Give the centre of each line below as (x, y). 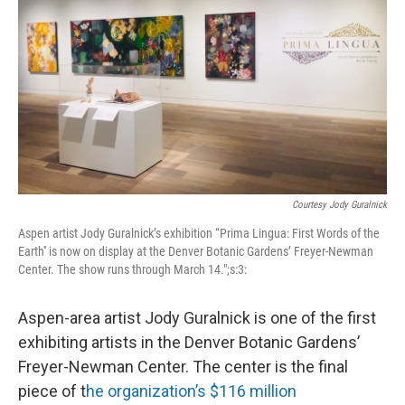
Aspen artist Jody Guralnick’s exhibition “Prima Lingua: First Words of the (199, 233)
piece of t (52, 391)
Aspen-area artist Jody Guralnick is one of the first (197, 318)
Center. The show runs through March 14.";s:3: (132, 269)
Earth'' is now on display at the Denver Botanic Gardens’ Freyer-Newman (196, 251)
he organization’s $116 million (191, 391)
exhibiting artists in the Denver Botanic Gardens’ (189, 342)
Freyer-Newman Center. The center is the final (183, 367)
